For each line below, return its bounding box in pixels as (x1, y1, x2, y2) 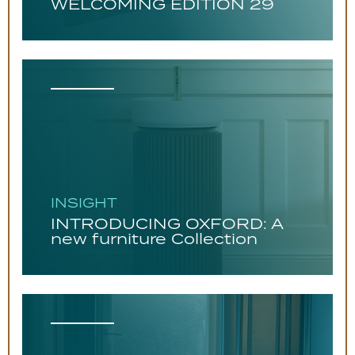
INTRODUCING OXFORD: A (51, 215, 283, 232)
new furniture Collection (51, 230, 258, 247)
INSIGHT (51, 195, 117, 211)
